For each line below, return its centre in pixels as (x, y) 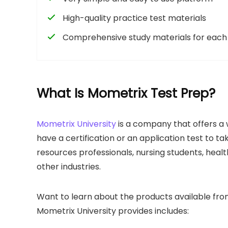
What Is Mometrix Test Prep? (126, 93)
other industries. (69, 166)
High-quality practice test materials (133, 18)
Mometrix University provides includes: (113, 211)
